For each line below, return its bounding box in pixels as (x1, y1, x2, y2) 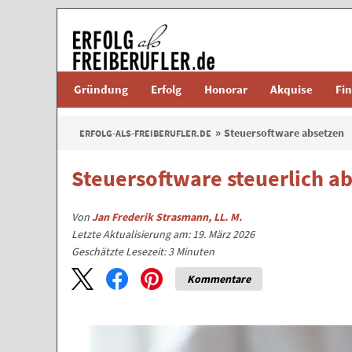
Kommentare (187, 272, 251, 286)
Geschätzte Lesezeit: (71, 244, 168, 258)
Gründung (74, 82, 128, 97)
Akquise (270, 82, 313, 97)
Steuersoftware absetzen (224, 126, 344, 140)
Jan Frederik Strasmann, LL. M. (92, 210, 242, 224)
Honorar (204, 82, 247, 97)
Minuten (176, 244, 214, 258)
